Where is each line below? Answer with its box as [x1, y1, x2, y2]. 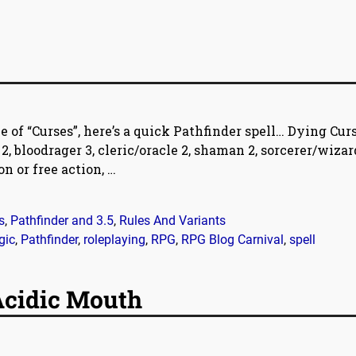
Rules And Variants [119, 212, 226, 228]
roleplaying [83, 231, 145, 247]
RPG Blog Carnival [181, 231, 284, 247]
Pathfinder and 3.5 [10, 212, 114, 228]
